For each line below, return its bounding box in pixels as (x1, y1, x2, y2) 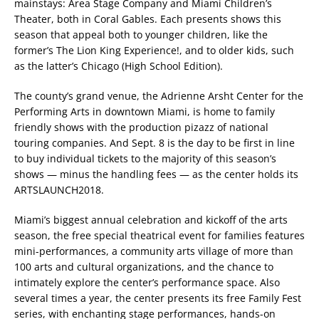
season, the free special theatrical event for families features (14, 229, 305, 243)
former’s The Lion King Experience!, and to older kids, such (14, 43, 294, 58)
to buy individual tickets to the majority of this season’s (14, 152, 276, 166)
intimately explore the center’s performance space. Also (14, 276, 280, 290)
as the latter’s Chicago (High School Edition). (14, 59, 223, 73)
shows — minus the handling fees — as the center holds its (14, 167, 298, 182)
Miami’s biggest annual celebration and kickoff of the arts (14, 213, 288, 227)
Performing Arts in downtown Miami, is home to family (14, 105, 275, 119)
